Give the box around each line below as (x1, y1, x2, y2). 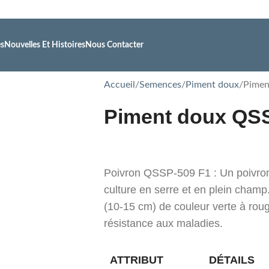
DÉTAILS (209, 254, 255, 266)
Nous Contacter (85, 40, 144, 49)
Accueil (104, 80, 135, 89)
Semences (139, 80, 181, 89)
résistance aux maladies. (104, 217, 223, 229)
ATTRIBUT (110, 254, 163, 266)
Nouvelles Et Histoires (4, 40, 85, 49)
